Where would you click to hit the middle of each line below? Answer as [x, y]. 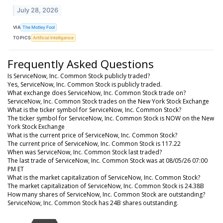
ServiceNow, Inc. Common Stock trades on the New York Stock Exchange [108, 101]
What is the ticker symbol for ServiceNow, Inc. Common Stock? [94, 110]
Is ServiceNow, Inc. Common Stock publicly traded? [79, 76]
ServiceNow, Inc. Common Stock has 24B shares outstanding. [93, 203]
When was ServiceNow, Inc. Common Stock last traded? [85, 152]
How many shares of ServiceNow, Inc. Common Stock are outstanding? [106, 194]
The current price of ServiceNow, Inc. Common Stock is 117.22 [94, 143]
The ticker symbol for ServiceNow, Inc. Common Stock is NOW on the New [111, 118]
